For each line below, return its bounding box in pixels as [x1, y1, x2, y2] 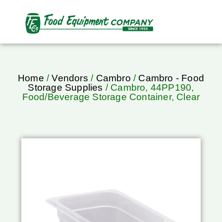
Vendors [52, 73, 88, 84]
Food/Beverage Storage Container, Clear [22, 92, 200, 103]
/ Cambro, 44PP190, [103, 82, 194, 93]
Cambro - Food [138, 73, 204, 84]
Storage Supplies [28, 82, 103, 93]
